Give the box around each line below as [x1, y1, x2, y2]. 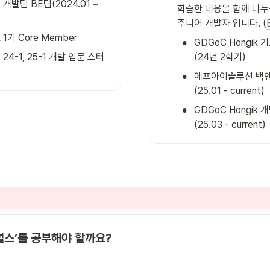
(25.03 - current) [194, 119, 266, 131]
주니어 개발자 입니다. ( [177, 17, 266, 30]
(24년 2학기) [194, 51, 246, 63]
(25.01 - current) [194, 85, 265, 97]
